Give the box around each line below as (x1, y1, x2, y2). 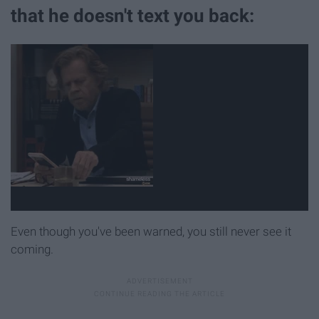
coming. (11, 242, 53, 256)
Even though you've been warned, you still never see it (11, 224, 291, 239)
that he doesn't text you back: (11, 4, 254, 26)
